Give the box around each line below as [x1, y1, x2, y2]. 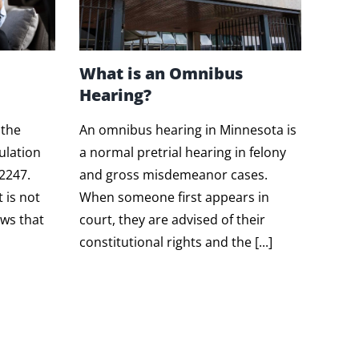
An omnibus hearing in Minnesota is [79, 121, 296, 139]
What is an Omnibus [79, 63, 243, 85]
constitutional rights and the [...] [79, 233, 272, 252]
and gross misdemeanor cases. [79, 166, 268, 184]
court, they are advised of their [79, 211, 265, 229]
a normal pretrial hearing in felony [79, 143, 286, 162]
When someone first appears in [79, 188, 269, 207]
